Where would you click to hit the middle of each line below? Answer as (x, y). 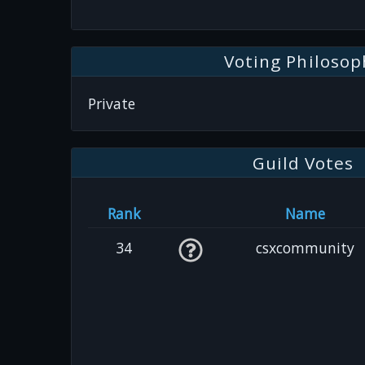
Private (112, 103)
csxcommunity (305, 248)
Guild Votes (303, 163)
